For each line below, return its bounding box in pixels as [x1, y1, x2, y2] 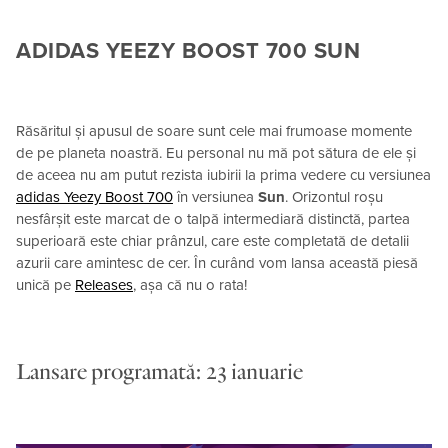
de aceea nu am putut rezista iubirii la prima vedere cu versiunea [16, 165, 431, 184]
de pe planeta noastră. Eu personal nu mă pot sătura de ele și [16, 143, 416, 162]
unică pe [16, 275, 75, 294]
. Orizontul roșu [285, 187, 383, 206]
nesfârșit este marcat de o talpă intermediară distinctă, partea [16, 209, 410, 228]
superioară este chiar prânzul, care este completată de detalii [16, 231, 409, 250]
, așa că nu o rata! [133, 275, 247, 294]
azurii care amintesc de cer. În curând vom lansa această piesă [16, 253, 418, 272]
